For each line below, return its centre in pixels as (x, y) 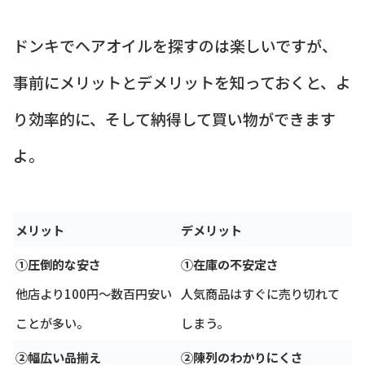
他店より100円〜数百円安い (94, 293)
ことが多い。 (52, 322)
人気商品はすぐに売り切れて (260, 293)
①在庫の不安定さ (230, 264)
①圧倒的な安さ (58, 264)
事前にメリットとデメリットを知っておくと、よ (182, 82)
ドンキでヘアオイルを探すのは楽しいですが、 (175, 46)
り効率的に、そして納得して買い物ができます (174, 119)
